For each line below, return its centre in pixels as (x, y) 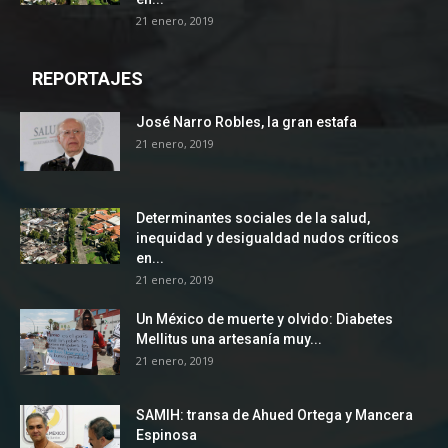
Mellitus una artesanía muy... (229, 339)
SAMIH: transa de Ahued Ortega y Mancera (274, 415)
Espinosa (166, 435)
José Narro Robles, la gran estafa (246, 122)
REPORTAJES (87, 79)
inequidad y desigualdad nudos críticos (267, 238)
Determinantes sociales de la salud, (253, 218)
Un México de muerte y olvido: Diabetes (264, 319)
